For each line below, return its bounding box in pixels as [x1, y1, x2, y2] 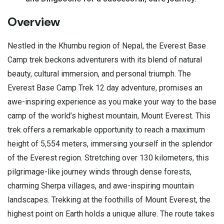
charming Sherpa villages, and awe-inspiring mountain [7, 180, 194, 190]
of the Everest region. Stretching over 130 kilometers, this [7, 152, 209, 162]
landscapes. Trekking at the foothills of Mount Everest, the [7, 194, 210, 204]
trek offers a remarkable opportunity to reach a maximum [7, 124, 205, 134]
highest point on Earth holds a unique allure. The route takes [7, 208, 214, 218]
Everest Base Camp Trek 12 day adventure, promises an [7, 82, 202, 92]
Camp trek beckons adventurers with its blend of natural [7, 54, 202, 64]
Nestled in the [7, 40, 58, 50]
